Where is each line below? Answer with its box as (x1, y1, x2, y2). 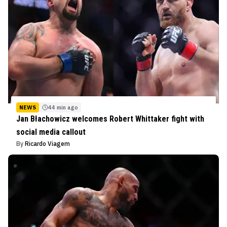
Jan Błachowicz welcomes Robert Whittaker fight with (16, 114, 204, 124)
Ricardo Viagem (25, 140, 70, 148)
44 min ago (48, 104, 78, 111)
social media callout (16, 127, 86, 137)
